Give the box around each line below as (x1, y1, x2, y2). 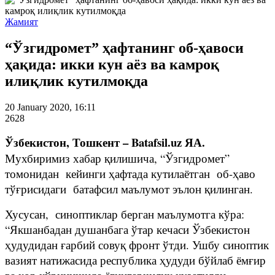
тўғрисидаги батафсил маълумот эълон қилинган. (5, 180, 253, 196)
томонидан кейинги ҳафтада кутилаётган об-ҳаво (5, 165, 255, 181)
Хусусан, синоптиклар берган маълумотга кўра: (5, 206, 244, 222)
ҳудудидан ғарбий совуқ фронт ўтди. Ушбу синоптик (5, 236, 269, 252)
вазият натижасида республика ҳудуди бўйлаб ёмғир (5, 252, 266, 268)
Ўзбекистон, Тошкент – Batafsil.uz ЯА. (5, 133, 205, 150)
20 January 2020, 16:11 (5, 101, 96, 112)
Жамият (5, 17, 38, 27)
